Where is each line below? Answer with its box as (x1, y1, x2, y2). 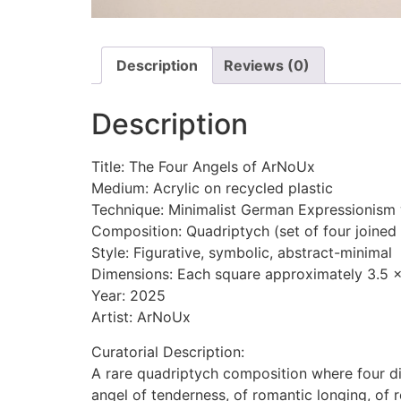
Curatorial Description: (91, 342, 244, 361)
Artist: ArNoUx (91, 308, 191, 327)
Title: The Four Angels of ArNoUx (91, 158, 315, 176)
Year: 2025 (91, 286, 166, 305)
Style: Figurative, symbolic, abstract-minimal (91, 243, 392, 262)
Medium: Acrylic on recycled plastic (91, 179, 333, 198)
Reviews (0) (224, 56, 310, 75)
